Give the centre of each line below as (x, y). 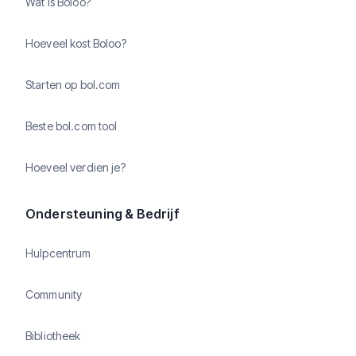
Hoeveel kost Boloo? (76, 44)
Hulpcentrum (58, 253)
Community (54, 295)
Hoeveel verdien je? (75, 168)
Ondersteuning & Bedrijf (103, 213)
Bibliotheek (53, 336)
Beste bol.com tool (72, 126)
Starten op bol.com (73, 85)
